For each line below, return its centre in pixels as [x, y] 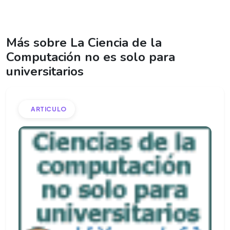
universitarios [45, 72]
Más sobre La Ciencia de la [84, 43]
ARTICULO [49, 109]
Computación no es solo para [91, 57]
